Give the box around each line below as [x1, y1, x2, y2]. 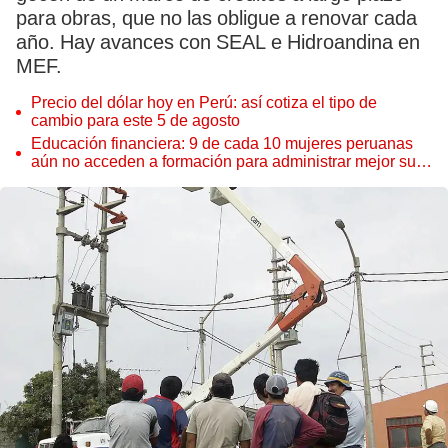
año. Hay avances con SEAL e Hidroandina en [16, 30, 420, 54]
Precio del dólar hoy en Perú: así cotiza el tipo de [31, 93, 377, 112]
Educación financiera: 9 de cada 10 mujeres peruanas [31, 134, 413, 153]
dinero [31, 170, 76, 189]
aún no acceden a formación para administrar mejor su [31, 152, 416, 171]
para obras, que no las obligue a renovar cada [16, 6, 417, 30]
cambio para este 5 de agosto [31, 111, 240, 130]
